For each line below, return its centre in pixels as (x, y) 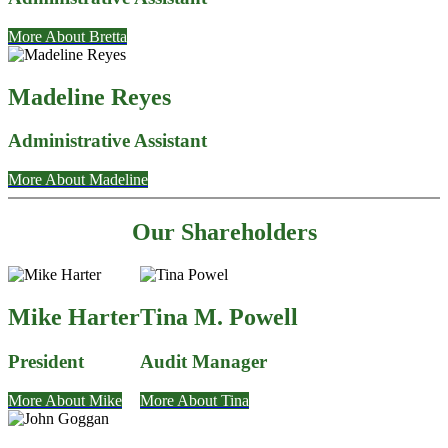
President (46, 361)
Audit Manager (203, 361)
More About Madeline (78, 180)
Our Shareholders (224, 232)
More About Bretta (67, 36)
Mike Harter (74, 316)
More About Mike (65, 400)
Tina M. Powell (219, 316)
